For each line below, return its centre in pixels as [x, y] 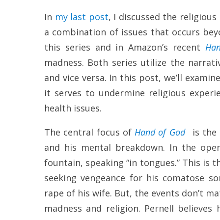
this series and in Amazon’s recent [125, 47]
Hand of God [160, 132]
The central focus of [90, 132]
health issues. [73, 108]
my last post [82, 17]
